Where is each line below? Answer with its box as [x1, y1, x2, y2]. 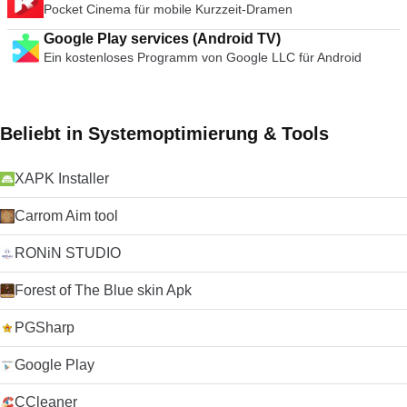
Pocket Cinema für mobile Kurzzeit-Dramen [44, 2, 293, 16]
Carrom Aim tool [15, 208, 118, 223]
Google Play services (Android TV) [44, 31, 281, 46]
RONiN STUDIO [15, 245, 121, 261]
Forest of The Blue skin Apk [15, 283, 192, 298]
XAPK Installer [15, 171, 109, 186]
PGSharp [15, 320, 74, 335]
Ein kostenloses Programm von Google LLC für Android [44, 50, 362, 65]
